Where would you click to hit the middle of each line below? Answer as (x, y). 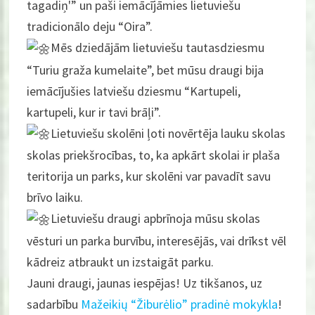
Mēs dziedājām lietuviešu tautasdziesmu (158, 47)
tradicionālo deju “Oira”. (90, 26)
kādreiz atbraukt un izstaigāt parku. (121, 262)
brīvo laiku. (55, 198)
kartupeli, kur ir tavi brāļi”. (94, 112)
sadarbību (54, 304)
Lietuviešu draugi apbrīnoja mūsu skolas (156, 219)
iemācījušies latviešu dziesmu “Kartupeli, (134, 91)
